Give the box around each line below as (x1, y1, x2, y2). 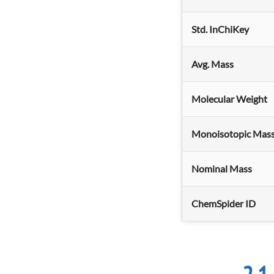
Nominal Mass (191, 163, 252, 175)
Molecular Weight (191, 93, 267, 105)
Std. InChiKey (191, 23, 249, 35)
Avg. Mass (191, 58, 234, 70)
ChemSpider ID (191, 198, 256, 210)
